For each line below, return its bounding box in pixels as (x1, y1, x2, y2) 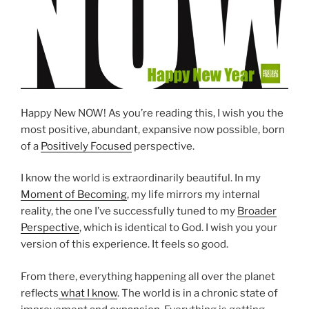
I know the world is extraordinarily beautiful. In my (21, 172, 261, 185)
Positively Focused (41, 139, 132, 152)
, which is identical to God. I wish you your (79, 221, 277, 235)
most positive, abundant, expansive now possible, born (21, 123, 285, 136)
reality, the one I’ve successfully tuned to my (21, 205, 237, 218)
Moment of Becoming (21, 188, 127, 201)
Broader (237, 205, 277, 218)
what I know (59, 286, 117, 299)
